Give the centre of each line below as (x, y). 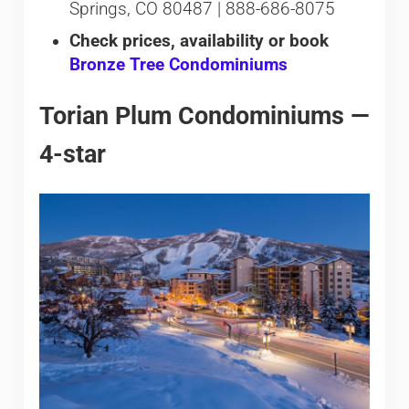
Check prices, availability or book (199, 42)
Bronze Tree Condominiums (178, 65)
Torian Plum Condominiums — (204, 116)
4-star (72, 154)
